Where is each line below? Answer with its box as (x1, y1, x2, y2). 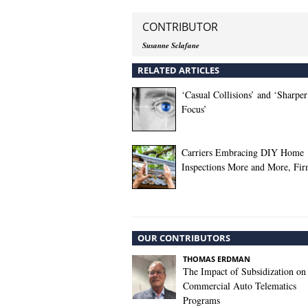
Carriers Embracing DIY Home (181, 146, 304, 159)
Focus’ (181, 102, 207, 116)
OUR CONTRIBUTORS (137, 232, 230, 245)
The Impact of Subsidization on (183, 265, 306, 278)
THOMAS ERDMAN (183, 254, 250, 265)
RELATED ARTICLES (137, 64, 219, 77)
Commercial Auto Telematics (183, 279, 296, 293)
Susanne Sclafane (142, 40, 199, 52)
